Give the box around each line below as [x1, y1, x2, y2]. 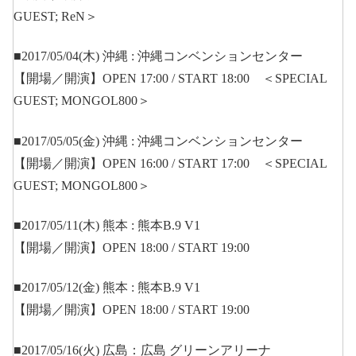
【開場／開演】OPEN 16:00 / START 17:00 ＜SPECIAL [14, 156, 327, 170]
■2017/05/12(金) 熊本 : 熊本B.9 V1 [14, 281, 200, 295]
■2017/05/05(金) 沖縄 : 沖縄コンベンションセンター [14, 133, 303, 148]
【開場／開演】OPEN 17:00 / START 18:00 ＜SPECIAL [14, 72, 327, 86]
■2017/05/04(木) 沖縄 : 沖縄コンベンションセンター [14, 49, 303, 64]
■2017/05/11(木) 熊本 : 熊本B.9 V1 [14, 219, 200, 232]
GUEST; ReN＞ [14, 9, 98, 23]
